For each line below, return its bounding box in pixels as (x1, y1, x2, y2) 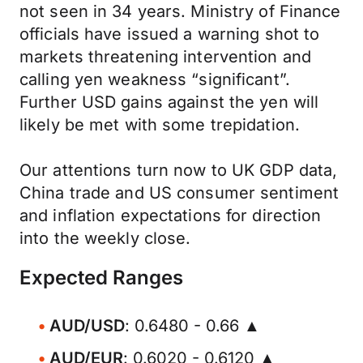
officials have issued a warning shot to (19, 24, 320, 44)
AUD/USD (49, 316, 125, 335)
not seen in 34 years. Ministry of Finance (19, 2, 341, 21)
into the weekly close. (19, 228, 191, 248)
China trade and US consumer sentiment (19, 183, 340, 203)
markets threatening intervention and (19, 47, 312, 66)
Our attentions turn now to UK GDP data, (19, 160, 338, 180)
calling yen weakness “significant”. (19, 70, 290, 89)
